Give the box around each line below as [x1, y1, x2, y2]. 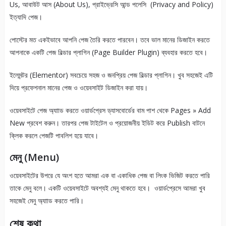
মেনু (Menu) [9, 150, 59, 164]
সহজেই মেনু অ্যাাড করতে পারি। [9, 196, 84, 206]
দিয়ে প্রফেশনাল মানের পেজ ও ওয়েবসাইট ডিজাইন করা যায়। [9, 83, 148, 93]
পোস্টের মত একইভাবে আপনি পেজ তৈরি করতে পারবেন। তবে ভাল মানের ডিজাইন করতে [9, 35, 210, 45]
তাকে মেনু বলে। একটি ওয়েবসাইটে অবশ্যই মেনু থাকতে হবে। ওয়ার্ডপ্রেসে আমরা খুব [9, 183, 205, 193]
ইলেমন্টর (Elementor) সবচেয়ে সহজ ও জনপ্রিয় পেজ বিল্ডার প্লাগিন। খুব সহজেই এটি [9, 70, 213, 80]
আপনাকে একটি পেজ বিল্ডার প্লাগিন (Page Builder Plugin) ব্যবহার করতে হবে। [9, 47, 207, 58]
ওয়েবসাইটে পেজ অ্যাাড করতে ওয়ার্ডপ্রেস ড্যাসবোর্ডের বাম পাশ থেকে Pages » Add [9, 105, 211, 116]
